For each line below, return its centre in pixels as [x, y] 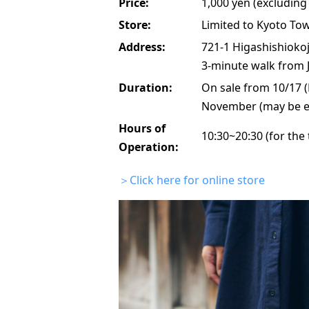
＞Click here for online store [192, 180]
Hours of [142, 128]
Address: [142, 47]
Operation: [149, 147]
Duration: [146, 87]
